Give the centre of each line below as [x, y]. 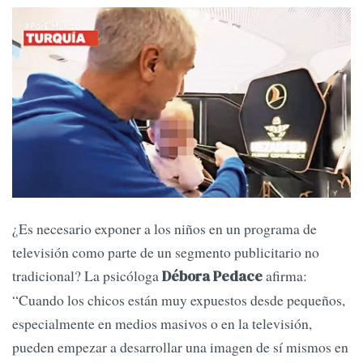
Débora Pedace [212, 277]
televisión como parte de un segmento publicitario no [166, 252]
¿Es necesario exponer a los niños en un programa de [164, 229]
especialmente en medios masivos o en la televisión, [162, 324]
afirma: [285, 276]
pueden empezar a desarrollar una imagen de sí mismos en [180, 347]
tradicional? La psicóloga [87, 276]
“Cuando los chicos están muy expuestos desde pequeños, [179, 300]
